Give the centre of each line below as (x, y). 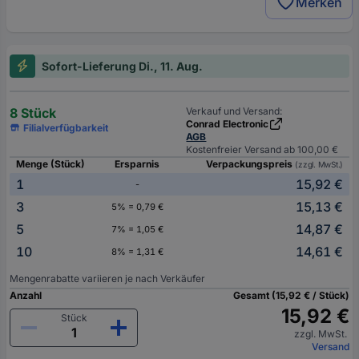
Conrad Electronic (228, 123)
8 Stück (33, 113)
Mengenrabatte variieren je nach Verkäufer (107, 278)
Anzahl (26, 295)
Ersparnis (137, 163)
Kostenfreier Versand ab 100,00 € (262, 149)
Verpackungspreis (251, 163)
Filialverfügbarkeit (66, 127)
